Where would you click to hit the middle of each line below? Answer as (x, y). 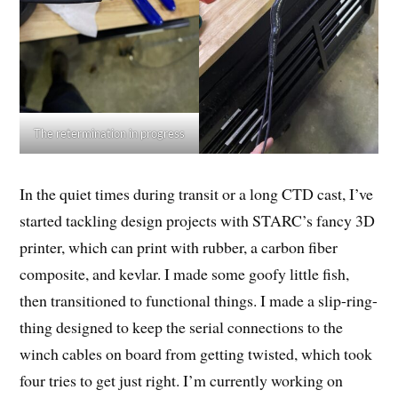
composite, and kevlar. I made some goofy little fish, (185, 274)
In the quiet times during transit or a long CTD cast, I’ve (197, 194)
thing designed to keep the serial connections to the (182, 327)
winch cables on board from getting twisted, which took (196, 354)
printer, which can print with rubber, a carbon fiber (179, 247)
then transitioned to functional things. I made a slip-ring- (199, 301)
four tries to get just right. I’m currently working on (182, 381)
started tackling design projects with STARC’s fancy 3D (198, 221)
